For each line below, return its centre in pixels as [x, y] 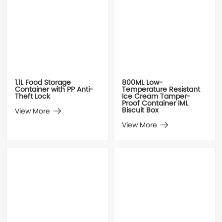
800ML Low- [142, 83]
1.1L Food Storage [43, 83]
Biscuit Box [140, 111]
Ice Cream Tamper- [156, 97]
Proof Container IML [155, 104]
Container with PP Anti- [55, 90]
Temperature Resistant [161, 90]
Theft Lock [33, 97]
